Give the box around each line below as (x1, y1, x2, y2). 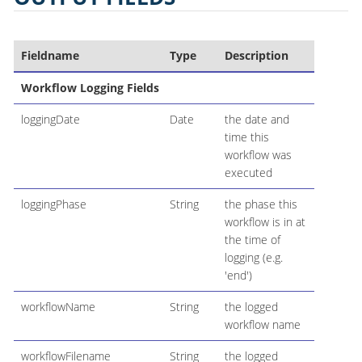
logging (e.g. (224, 249, 283, 265)
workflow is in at (224, 213, 305, 229)
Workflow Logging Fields (20, 79, 159, 95)
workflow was (224, 146, 292, 162)
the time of (224, 231, 280, 247)
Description (224, 47, 288, 63)
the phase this (224, 196, 297, 212)
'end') (224, 267, 252, 283)
